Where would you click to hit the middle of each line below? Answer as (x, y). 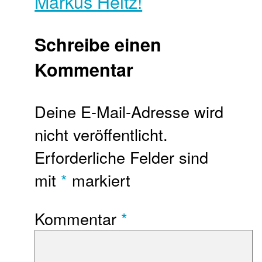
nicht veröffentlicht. (101, 134)
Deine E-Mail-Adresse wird (129, 111)
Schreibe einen (98, 44)
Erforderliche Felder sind (122, 157)
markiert (99, 180)
